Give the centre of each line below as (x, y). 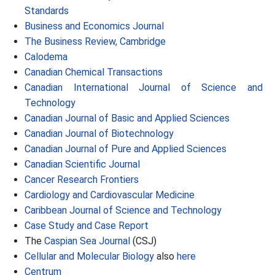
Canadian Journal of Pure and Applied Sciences (126, 149)
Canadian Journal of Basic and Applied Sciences (127, 118)
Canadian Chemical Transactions (94, 72)
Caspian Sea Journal (87, 241)
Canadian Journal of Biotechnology (99, 134)
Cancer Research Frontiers (82, 180)
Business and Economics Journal (94, 26)
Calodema (46, 57)
